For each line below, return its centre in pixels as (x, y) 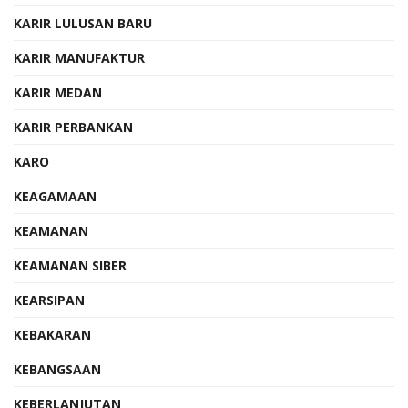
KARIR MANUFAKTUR (79, 57)
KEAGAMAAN (55, 196)
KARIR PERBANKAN (73, 127)
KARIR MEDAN (58, 92)
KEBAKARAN (52, 334)
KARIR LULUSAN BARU (83, 23)
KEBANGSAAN (57, 369)
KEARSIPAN (49, 300)
